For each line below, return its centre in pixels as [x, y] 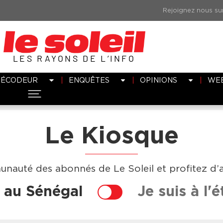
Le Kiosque [111, 136]
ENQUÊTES [89, 80]
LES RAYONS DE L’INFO [74, 58]
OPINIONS [158, 80]
